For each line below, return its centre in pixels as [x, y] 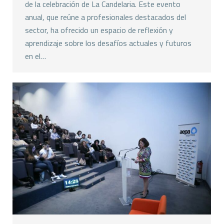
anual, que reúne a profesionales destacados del [105, 17]
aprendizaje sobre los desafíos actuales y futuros [108, 43]
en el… [35, 56]
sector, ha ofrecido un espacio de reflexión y [99, 30]
